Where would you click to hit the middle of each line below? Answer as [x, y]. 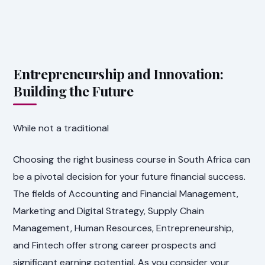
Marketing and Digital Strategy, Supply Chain [109, 211]
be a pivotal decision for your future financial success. [130, 177]
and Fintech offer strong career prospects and [115, 245]
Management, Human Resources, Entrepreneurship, [124, 228]
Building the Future [73, 91]
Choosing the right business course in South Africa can [132, 160]
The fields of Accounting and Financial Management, [126, 194]
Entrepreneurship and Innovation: [118, 74]
